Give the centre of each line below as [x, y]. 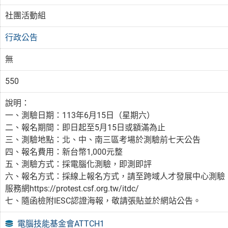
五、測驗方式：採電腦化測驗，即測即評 [79, 164]
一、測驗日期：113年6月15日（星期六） [80, 115]
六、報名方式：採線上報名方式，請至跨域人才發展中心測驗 [115, 176]
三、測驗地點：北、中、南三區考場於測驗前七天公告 [103, 139]
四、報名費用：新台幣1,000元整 [64, 152]
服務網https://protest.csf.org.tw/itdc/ [72, 188]
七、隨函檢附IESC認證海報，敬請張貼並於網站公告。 [103, 201]
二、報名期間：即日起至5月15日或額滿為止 [85, 127]
